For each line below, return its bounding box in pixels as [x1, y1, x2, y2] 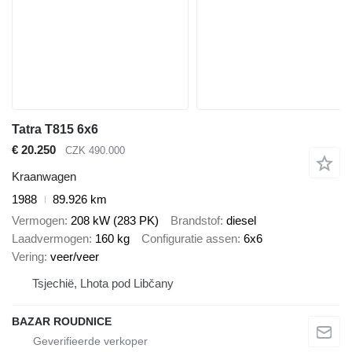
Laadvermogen [12, 231, 89, 245]
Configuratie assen [141, 231, 237, 245]
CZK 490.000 [65, 144, 125, 156]
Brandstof [170, 213, 220, 227]
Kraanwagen [12, 170, 76, 184]
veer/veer [50, 249, 99, 263]
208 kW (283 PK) [71, 213, 159, 227]
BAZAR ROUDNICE [12, 314, 112, 328]
